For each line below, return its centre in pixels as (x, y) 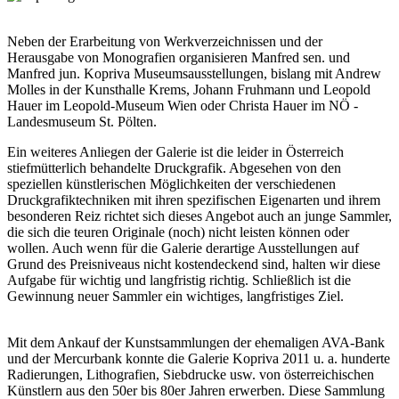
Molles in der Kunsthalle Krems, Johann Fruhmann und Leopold (189, 89)
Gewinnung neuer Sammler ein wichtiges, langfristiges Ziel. (175, 296)
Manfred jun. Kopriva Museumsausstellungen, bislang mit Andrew (194, 73)
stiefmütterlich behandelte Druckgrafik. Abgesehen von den (174, 167)
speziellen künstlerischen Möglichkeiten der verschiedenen (171, 183)
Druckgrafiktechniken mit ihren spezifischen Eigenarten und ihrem (194, 199)
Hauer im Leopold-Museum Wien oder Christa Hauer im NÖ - (183, 105)
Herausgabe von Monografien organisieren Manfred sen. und (179, 57)
